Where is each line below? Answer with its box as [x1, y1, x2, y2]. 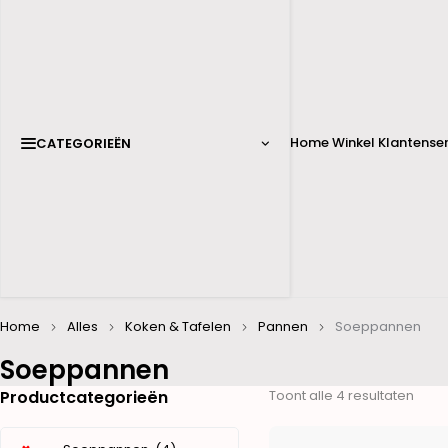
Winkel [332, 133, 375, 152]
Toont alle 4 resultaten [269, 386, 414, 405]
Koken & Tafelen [125, 317, 231, 336]
